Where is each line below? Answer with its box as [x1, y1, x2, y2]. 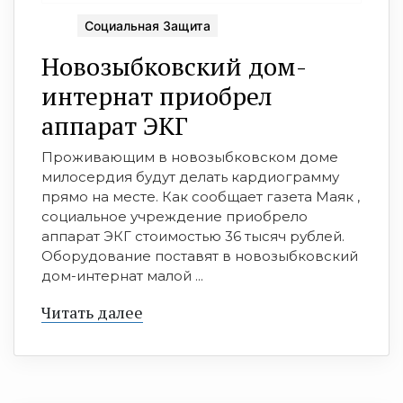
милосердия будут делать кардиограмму [41, 167, 339, 185]
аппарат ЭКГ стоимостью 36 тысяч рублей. [41, 227, 345, 245]
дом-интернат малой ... [41, 266, 203, 284]
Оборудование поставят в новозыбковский [41, 246, 358, 264]
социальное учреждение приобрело [41, 207, 308, 225]
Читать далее [41, 300, 143, 323]
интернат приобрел [41, 78, 273, 112]
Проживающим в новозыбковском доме [41, 148, 338, 166]
